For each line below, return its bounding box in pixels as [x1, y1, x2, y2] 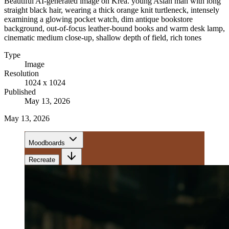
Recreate [29, 155, 55, 164]
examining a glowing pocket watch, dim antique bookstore [4, 14, 193, 24]
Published [4, 87, 36, 96]
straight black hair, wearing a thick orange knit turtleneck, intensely [4, 5, 219, 14]
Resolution [4, 68, 39, 78]
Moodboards [29, 139, 65, 147]
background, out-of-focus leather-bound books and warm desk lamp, [4, 24, 225, 33]
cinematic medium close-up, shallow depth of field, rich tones [4, 33, 201, 42]
